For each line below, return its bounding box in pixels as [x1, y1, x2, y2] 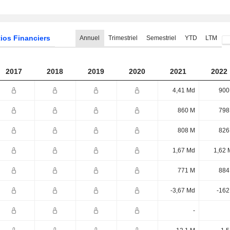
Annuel [80, 34, 100, 42]
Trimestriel [108, 34, 138, 42]
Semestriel [146, 34, 176, 42]
